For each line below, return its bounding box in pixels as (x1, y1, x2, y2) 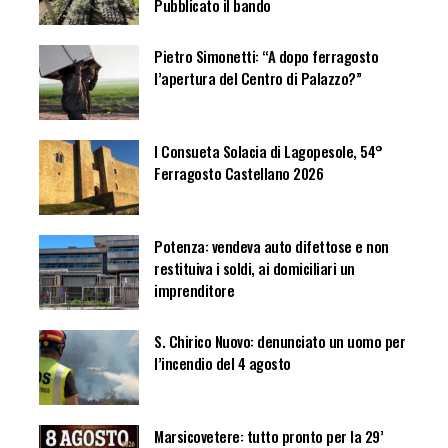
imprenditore (154, 278, 234, 301)
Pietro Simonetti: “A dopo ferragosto (154, 44, 378, 67)
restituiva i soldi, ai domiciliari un (154, 256, 355, 279)
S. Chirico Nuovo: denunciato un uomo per (154, 329, 405, 352)
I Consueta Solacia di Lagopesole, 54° (154, 139, 383, 162)
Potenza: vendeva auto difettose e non (154, 234, 389, 257)
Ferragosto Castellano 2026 (154, 161, 323, 184)
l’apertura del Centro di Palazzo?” (154, 66, 361, 89)
